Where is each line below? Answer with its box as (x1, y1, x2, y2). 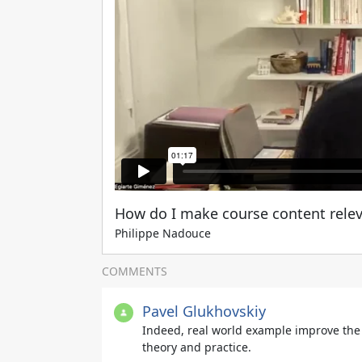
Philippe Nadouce (115, 225, 211, 241)
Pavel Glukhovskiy (142, 301, 266, 321)
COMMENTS (102, 263, 167, 279)
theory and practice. (142, 339, 251, 355)
